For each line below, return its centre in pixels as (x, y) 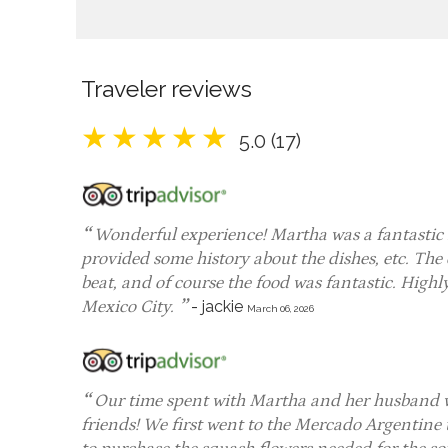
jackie (222, 306)
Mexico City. (129, 306)
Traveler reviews (166, 88)
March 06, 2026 (280, 308)
